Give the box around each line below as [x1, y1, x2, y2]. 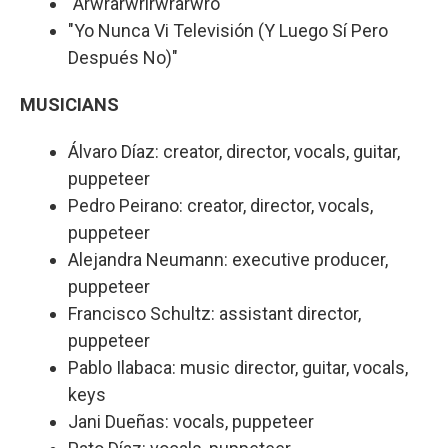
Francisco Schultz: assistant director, [68, 302, 361, 324]
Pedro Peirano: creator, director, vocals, [68, 194, 373, 216]
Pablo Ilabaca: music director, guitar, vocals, [68, 356, 408, 378]
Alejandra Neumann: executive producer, [68, 248, 388, 270]
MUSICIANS [20, 93, 119, 115]
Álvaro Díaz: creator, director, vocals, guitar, [68, 140, 400, 162]
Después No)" [68, 46, 178, 68]
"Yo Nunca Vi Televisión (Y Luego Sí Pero [68, 19, 388, 41]
